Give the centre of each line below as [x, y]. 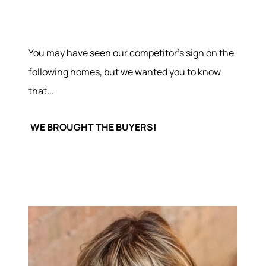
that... [41, 91]
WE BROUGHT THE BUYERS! [94, 127]
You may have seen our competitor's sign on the [131, 53]
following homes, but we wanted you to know [125, 72]
